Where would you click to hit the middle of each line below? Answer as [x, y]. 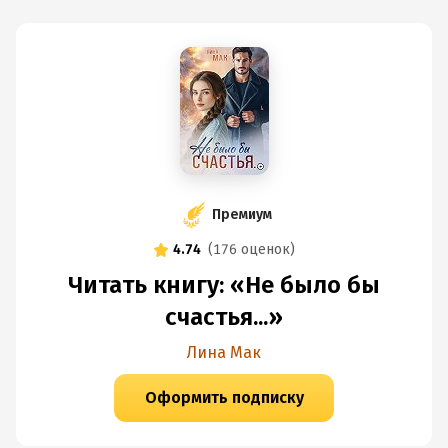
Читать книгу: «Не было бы [224, 285]
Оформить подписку [224, 397]
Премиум [242, 214]
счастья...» [224, 317]
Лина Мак [224, 352]
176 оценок [251, 249]
